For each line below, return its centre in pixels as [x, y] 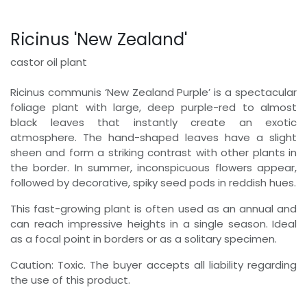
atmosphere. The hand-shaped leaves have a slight [153, 137]
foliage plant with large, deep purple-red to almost [153, 107]
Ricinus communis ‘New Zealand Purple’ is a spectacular [153, 92]
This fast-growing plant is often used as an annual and [153, 208]
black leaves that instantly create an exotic [153, 122]
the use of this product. [70, 280]
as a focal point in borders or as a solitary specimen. [144, 238]
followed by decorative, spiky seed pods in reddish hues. [153, 182]
